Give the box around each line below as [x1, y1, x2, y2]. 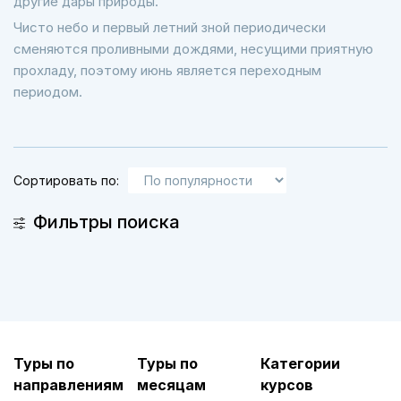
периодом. [13, 83, 82, 100]
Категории [260, 354, 340, 372]
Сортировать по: [13, 172, 119, 188]
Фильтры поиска [33, 211, 180, 233]
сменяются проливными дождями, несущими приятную [13, 40, 373, 57]
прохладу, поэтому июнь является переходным [13, 62, 321, 79]
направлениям [13, 376, 124, 394]
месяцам [136, 376, 206, 394]
